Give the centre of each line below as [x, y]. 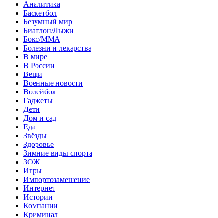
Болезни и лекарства [57, 48]
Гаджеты [38, 100]
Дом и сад [40, 118]
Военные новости [53, 83]
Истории [38, 197]
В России [39, 65]
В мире [35, 56]
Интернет [39, 188]
